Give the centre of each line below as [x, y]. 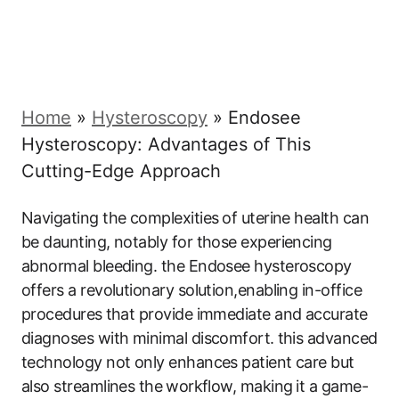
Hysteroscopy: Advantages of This [166, 144]
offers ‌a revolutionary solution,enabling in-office [191, 290]
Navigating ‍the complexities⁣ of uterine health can [195, 218]
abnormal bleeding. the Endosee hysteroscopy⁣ [187, 266]
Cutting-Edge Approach [121, 171]
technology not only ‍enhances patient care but [188, 362]
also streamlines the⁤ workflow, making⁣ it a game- [195, 386]
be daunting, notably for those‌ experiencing [177, 242]
